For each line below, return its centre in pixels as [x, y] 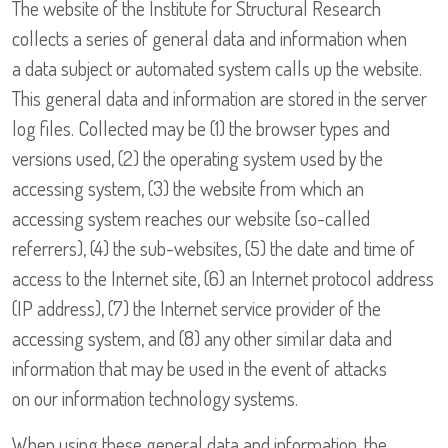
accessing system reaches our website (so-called [191, 218]
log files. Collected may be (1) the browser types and [201, 128]
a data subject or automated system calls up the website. [217, 68]
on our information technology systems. [155, 398]
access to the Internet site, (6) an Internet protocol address [223, 278]
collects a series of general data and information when [209, 38]
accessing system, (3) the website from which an [188, 188]
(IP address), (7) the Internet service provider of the [196, 308]
